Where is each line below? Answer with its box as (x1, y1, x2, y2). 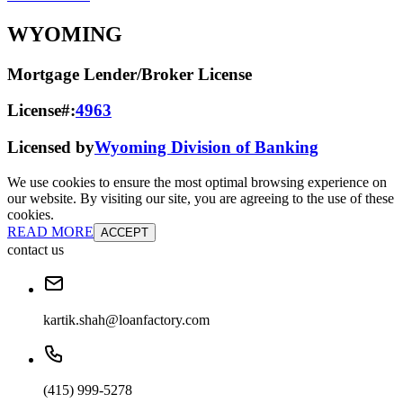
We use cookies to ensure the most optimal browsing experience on (7, 174, 387, 190)
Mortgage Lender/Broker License (7, 64, 252, 84)
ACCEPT (101, 225, 148, 239)
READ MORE (7, 223, 94, 239)
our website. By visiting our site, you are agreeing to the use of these (7, 190, 394, 206)
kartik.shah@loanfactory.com (43, 311, 210, 327)
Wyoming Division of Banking (94, 137, 318, 157)
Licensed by (7, 137, 94, 157)
